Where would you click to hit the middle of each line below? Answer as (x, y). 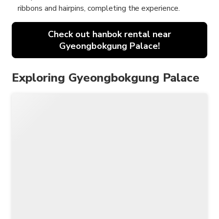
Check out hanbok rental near (109, 34)
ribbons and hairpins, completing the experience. (99, 9)
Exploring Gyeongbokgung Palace (106, 78)
